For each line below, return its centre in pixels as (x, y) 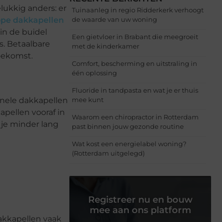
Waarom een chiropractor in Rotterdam (135, 117)
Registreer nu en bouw (140, 199)
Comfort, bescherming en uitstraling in (135, 63)
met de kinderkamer (106, 46)
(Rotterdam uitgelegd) (108, 153)
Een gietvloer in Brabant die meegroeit (135, 36)
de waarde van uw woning (114, 19)
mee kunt (88, 99)
